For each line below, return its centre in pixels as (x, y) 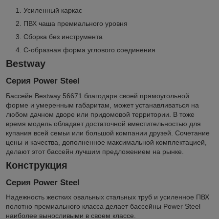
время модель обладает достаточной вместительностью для (103, 123)
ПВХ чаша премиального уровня (76, 24)
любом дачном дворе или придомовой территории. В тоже (100, 114)
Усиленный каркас (53, 11)
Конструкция (37, 165)
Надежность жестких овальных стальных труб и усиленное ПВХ (108, 197)
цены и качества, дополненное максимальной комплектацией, (106, 142)
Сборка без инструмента (63, 37)
